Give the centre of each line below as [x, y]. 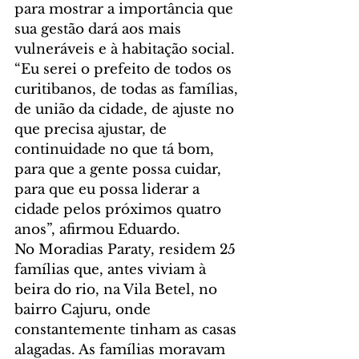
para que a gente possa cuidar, [120, 170]
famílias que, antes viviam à [112, 270]
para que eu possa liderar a [109, 190]
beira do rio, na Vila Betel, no [118, 290]
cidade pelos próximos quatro [120, 210]
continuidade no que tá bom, [116, 150]
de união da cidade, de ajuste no [126, 110]
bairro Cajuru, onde [85, 310]
